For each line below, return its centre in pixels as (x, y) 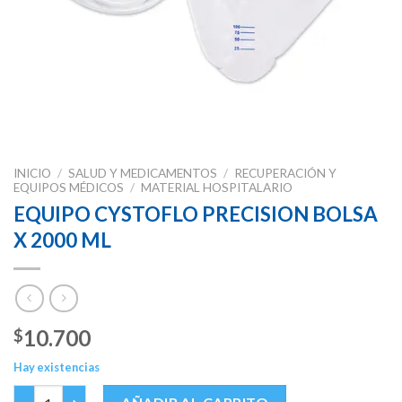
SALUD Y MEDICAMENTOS (143, 174)
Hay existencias (57, 367)
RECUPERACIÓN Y (286, 174)
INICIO (32, 174)
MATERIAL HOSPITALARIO (217, 188)
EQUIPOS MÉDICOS (69, 188)
